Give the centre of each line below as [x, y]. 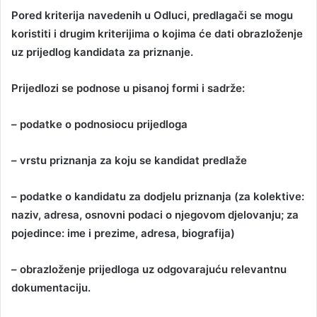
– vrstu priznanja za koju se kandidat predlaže [129, 161]
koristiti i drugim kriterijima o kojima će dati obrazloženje [157, 34]
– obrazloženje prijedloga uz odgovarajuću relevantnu [149, 270]
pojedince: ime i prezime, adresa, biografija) [123, 234]
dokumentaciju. [51, 288]
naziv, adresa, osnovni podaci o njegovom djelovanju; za [155, 215]
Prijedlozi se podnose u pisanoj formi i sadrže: [128, 88]
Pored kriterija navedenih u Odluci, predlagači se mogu [152, 16]
